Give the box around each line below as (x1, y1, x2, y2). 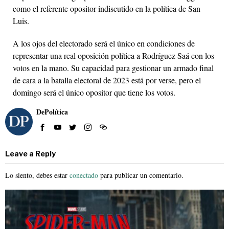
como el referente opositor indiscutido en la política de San (13, 3, 200, 14)
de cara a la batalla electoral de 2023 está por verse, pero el (13, 74, 201, 85)
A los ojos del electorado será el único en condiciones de (13, 37, 195, 49)
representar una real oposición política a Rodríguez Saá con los (13, 50, 214, 61)
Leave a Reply (5, 149, 56, 158)
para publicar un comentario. (98, 170, 184, 180)
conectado (70, 170, 98, 180)
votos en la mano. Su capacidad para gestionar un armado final (13, 62, 214, 73)
